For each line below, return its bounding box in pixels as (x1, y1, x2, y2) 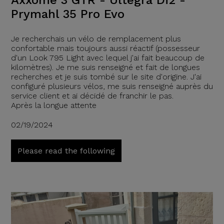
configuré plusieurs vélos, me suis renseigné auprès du (10, 81, 213, 91)
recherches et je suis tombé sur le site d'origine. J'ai (10, 72, 201, 82)
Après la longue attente (10, 100, 96, 110)
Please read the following (17, 146, 115, 156)
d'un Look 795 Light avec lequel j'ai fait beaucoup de (10, 53, 204, 63)
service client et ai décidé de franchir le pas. (10, 91, 173, 101)
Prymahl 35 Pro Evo (10, 7, 124, 21)
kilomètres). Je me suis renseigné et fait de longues (10, 62, 200, 72)
